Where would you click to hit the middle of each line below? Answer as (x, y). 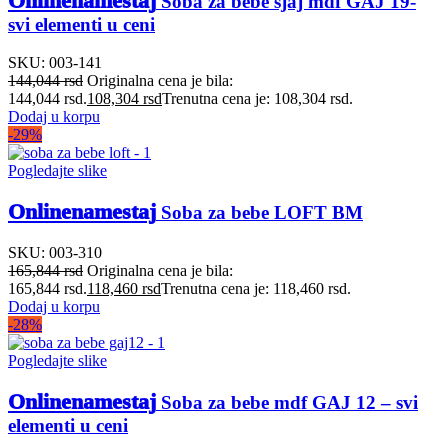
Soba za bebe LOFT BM (259, 213)
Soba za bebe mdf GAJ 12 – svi (287, 402)
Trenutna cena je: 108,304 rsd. (257, 99)
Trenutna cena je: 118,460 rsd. (256, 288)
